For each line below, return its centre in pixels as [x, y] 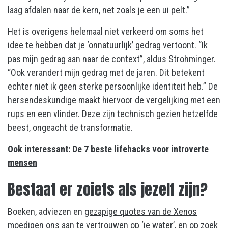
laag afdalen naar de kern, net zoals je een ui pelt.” [99, 10]
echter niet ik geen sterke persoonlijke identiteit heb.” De [113, 86]
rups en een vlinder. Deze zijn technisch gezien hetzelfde [113, 113]
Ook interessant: [40, 149]
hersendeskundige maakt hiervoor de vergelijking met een [114, 100]
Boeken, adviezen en [46, 211]
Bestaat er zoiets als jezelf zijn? [108, 189]
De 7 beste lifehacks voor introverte [140, 149]
